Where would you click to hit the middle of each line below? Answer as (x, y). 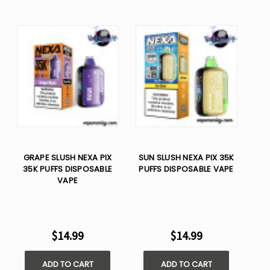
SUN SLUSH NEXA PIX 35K (186, 158)
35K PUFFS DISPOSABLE (67, 169)
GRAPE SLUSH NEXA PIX (67, 158)
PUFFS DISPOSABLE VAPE (186, 169)
